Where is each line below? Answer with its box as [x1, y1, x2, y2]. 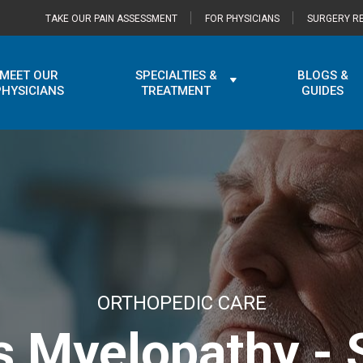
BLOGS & [297, 67, 348, 83]
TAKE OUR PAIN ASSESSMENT [45, 13, 177, 24]
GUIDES [301, 83, 344, 98]
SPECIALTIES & [135, 67, 217, 83]
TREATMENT [141, 83, 211, 98]
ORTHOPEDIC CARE [96, 292, 267, 314]
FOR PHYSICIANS [205, 13, 280, 24]
